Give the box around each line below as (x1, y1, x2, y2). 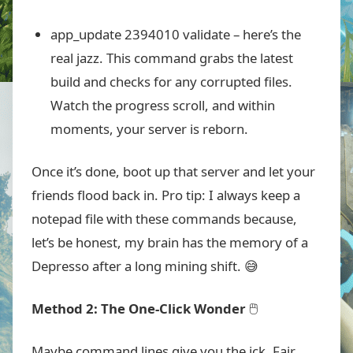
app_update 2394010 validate (50, 25, 230, 43)
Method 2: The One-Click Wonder (32, 299, 246, 318)
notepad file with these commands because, (32, 210, 297, 228)
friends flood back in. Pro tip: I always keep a (32, 186, 300, 204)
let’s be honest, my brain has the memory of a (32, 233, 308, 251)
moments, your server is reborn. (50, 120, 248, 138)
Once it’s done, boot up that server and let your (32, 162, 315, 180)
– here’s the (230, 25, 301, 43)
